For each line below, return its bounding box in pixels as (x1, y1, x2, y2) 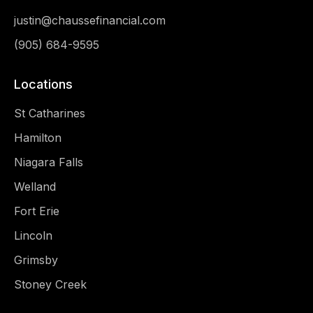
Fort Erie (14, 203, 59, 218)
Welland (14, 179, 56, 194)
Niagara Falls (14, 154, 83, 169)
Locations (14, 76, 73, 92)
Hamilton (14, 130, 61, 145)
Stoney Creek (14, 277, 87, 291)
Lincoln (14, 228, 52, 242)
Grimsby (14, 252, 58, 267)
